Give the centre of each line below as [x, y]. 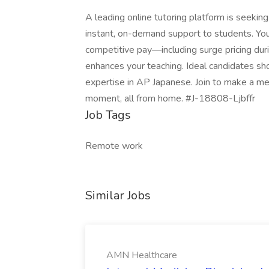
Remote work [114, 146]
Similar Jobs [118, 195]
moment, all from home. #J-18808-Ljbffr [170, 98]
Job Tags [108, 115]
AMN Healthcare [142, 255]
